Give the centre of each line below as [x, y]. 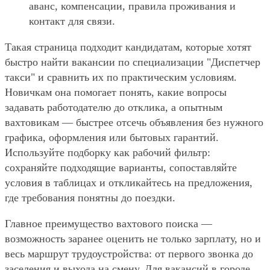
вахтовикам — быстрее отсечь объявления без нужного [134, 122]
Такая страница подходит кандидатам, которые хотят [128, 47]
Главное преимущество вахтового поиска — [108, 223]
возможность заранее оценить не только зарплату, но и [133, 238]
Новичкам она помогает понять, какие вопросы [116, 92]
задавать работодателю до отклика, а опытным [114, 107]
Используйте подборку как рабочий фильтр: [108, 152]
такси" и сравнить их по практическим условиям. [121, 77]
